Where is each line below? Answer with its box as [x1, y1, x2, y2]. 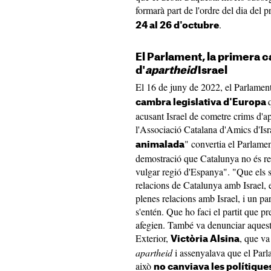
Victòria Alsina [171, 235, 240, 244]
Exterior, [135, 232, 171, 245]
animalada [135, 140, 184, 150]
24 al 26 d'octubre [135, 21, 219, 31]
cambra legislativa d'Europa [135, 98, 268, 108]
